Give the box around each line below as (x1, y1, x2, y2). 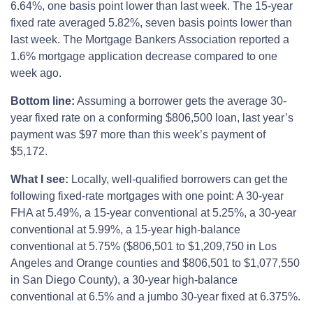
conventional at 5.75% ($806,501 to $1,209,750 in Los (10, 240, 277, 253)
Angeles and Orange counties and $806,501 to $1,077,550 (10, 257, 300, 270)
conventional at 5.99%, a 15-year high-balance (10, 224, 240, 236)
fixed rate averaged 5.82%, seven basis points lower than (10, 17, 292, 29)
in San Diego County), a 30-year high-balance (10, 274, 238, 286)
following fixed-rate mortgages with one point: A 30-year (10, 190, 284, 203)
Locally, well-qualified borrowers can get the (68, 173, 288, 186)
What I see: (10, 173, 68, 186)
